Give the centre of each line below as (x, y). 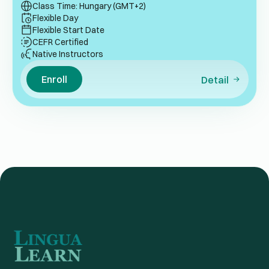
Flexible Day (55, 18)
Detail (215, 80)
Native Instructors (68, 54)
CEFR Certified (60, 42)
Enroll (54, 80)
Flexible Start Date (68, 30)
